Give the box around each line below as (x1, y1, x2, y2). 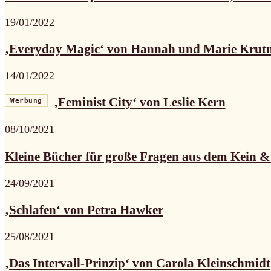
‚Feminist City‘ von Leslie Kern (53, 95, 226, 110)
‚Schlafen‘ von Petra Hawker (5, 202, 163, 217)
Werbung (10, 97, 42, 105)
